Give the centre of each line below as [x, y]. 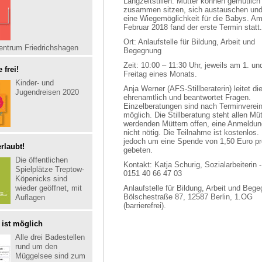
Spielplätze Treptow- [50, 169]
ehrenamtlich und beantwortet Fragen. [187, 97]
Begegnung [142, 51]
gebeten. [138, 150]
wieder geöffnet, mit [49, 188]
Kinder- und [35, 83]
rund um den [36, 247]
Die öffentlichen [42, 160]
